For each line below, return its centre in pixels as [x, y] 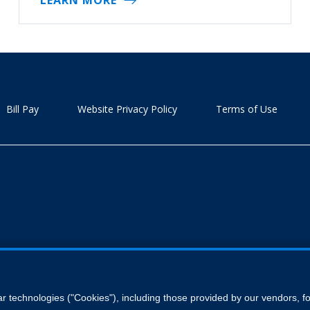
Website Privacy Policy [127, 109]
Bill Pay [22, 109]
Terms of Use [246, 109]
